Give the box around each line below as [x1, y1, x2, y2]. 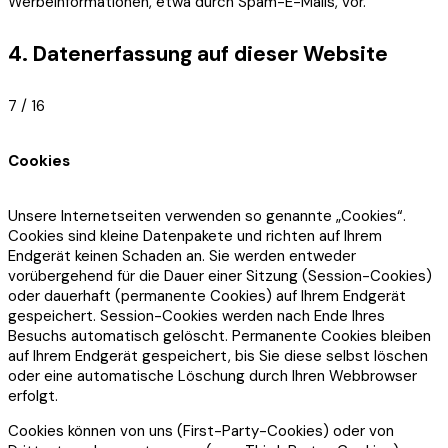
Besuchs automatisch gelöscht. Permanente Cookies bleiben [8, 325, 431, 346]
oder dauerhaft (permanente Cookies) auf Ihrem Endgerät [8, 285, 406, 306]
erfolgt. [8, 385, 58, 406]
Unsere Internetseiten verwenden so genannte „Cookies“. [8, 205, 406, 226]
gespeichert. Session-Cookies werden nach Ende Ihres [8, 305, 385, 326]
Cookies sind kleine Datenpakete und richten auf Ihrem [8, 225, 382, 246]
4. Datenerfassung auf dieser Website [8, 39, 388, 68]
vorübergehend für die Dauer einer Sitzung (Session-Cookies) [8, 265, 432, 286]
